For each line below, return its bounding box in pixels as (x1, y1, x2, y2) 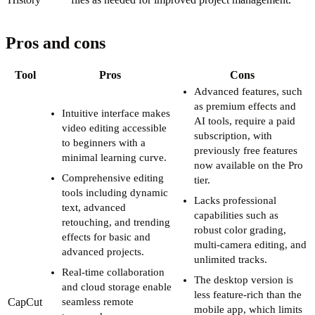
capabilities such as (194, 209, 278, 221)
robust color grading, (194, 224, 286, 236)
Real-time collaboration (62, 266, 165, 278)
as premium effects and (194, 100, 296, 112)
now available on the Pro (194, 159, 303, 171)
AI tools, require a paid (194, 115, 295, 127)
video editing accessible (62, 122, 167, 134)
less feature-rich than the (194, 288, 302, 300)
